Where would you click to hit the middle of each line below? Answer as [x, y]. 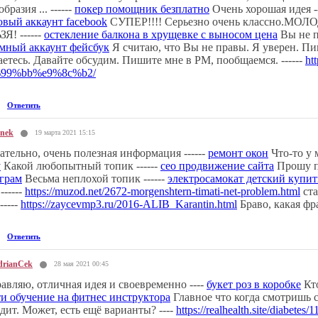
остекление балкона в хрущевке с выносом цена [161, 34]
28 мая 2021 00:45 [81, 263]
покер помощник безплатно [142, 9]
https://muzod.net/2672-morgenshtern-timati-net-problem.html [163, 191]
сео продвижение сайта [217, 165]
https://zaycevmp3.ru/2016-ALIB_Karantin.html [129, 204]
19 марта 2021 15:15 [65, 132]
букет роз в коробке [254, 284]
